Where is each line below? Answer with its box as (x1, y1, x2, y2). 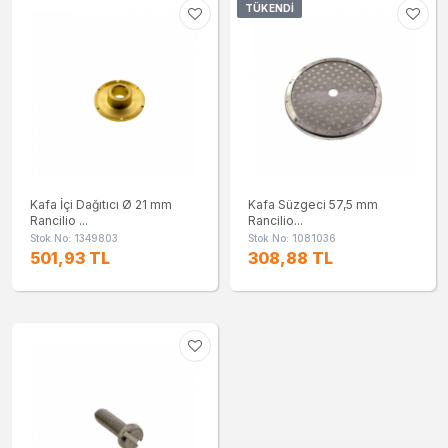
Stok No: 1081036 (248, 232, 336, 245)
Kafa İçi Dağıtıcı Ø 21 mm (30, 197, 172, 213)
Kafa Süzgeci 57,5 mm (248, 197, 378, 213)
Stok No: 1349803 (30, 232, 118, 245)
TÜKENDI (245, 2, 295, 15)
